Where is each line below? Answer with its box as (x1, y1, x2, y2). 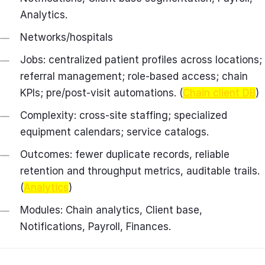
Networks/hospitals (20, 31, 113, 44)
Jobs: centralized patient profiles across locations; (20, 54, 262, 66)
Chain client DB (183, 87, 256, 99)
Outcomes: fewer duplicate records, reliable (20, 148, 230, 161)
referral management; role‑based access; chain (20, 70, 248, 83)
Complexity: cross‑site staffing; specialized (20, 109, 227, 122)
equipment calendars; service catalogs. (20, 126, 209, 138)
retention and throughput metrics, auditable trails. (20, 165, 260, 177)
